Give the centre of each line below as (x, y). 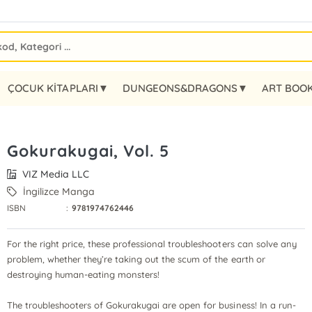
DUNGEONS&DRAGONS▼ (185, 88)
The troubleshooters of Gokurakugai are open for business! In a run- (151, 305)
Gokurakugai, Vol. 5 (88, 151)
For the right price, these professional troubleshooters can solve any (151, 244)
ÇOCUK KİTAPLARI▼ (58, 88)
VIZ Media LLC (55, 174)
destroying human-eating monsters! (83, 274)
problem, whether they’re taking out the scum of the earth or (136, 259)
